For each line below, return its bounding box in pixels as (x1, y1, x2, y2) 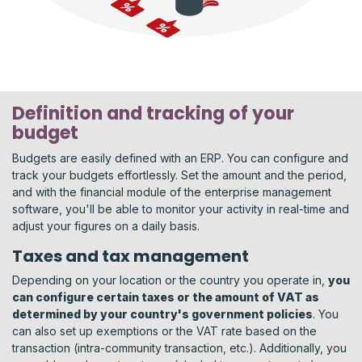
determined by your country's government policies (12, 307, 313, 322)
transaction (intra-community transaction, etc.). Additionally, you (12, 341, 347, 356)
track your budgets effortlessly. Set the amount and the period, (12, 168, 347, 183)
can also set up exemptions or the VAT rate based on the (12, 324, 317, 339)
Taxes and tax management (12, 245, 249, 268)
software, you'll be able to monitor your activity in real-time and (12, 202, 349, 217)
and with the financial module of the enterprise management (12, 185, 331, 200)
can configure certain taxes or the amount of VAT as (12, 290, 319, 305)
